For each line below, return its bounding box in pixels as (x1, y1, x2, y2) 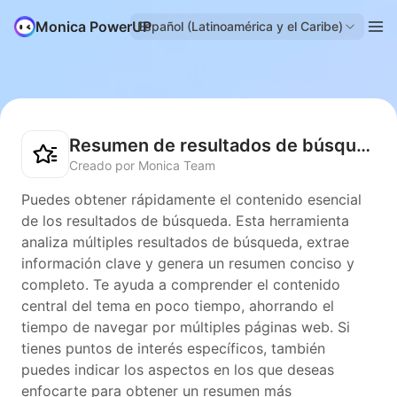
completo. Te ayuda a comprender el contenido (21, 276, 340, 293)
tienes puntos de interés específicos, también (21, 339, 325, 357)
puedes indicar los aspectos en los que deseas (21, 361, 334, 378)
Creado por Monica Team (69, 158, 215, 173)
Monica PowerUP (35, 18, 152, 35)
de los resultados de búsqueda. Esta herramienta (21, 212, 349, 230)
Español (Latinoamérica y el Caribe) (137, 19, 343, 34)
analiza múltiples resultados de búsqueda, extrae (21, 233, 349, 251)
